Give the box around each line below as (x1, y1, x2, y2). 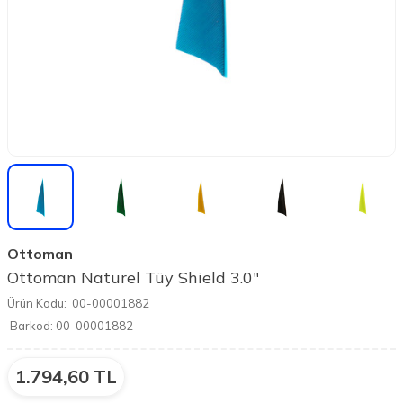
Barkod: (10, 318, 53, 334)
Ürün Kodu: (7, 296, 67, 311)
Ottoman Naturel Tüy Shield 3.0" (7, 267, 259, 289)
